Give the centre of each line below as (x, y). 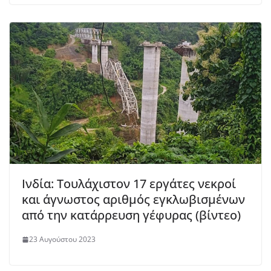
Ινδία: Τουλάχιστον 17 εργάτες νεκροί (129, 184)
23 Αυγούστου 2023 (62, 240)
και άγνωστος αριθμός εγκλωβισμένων (133, 200)
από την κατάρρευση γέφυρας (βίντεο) (131, 215)
